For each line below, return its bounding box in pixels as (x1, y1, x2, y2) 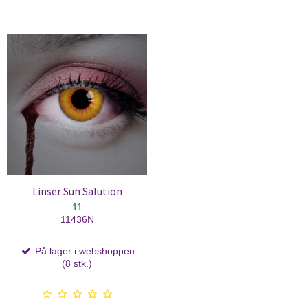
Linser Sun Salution (32, 185, 122, 199)
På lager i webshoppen (32, 245, 135, 257)
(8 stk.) (62, 258, 92, 269)
